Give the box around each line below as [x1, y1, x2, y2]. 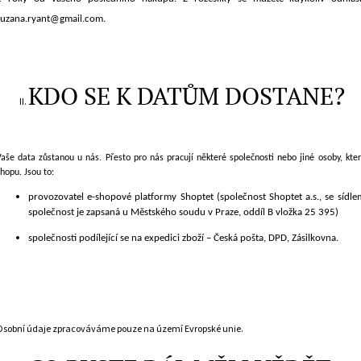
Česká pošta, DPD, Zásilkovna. [211, 232, 338, 243]
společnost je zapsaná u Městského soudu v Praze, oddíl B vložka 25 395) [28, 206, 338, 218]
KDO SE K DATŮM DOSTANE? [28, 80, 345, 113]
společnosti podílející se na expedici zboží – [28, 232, 211, 243]
